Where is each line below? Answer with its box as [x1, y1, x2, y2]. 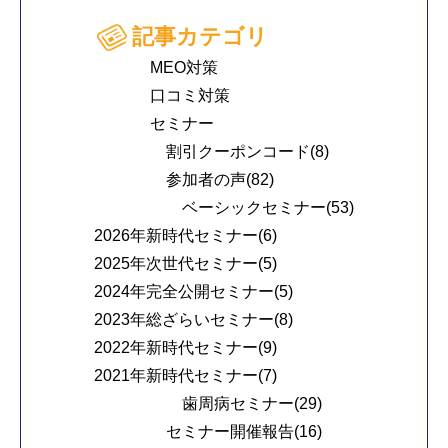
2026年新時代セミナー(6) [94, 227, 277, 245]
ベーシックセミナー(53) [182, 199, 354, 217]
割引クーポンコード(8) [166, 143, 329, 161]
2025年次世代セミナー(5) [94, 255, 277, 273]
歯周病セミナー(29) [182, 395, 322, 413]
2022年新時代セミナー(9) [94, 339, 277, 357]
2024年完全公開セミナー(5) [94, 283, 293, 301]
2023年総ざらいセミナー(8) [94, 311, 293, 329]
